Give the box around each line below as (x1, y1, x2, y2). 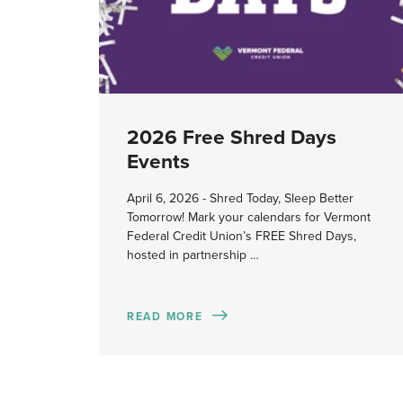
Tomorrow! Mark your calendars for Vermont (126, 210, 371, 226)
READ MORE (126, 309, 203, 323)
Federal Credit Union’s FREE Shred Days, (126, 228, 356, 245)
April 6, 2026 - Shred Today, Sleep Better (126, 191, 354, 207)
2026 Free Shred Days (126, 124, 336, 149)
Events (126, 148, 190, 174)
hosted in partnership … (126, 247, 259, 264)
